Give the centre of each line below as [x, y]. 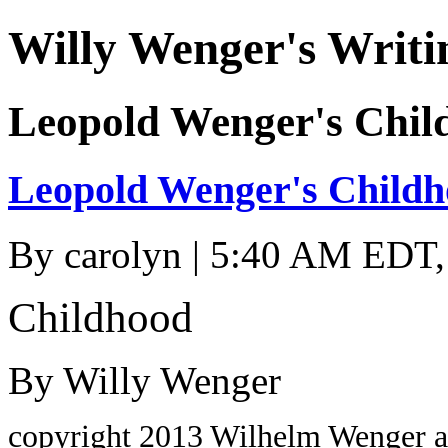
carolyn [123, 254]
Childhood [100, 317]
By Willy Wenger [144, 380]
